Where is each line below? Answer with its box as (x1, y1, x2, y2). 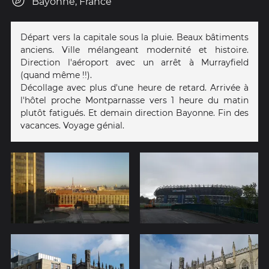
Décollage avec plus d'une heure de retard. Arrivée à (20, 82, 249, 93)
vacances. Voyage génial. (20, 119, 124, 131)
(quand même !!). (20, 69, 92, 80)
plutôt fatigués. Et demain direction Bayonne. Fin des (20, 107, 249, 118)
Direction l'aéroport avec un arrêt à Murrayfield (20, 56, 249, 68)
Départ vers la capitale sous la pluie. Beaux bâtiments (20, 31, 249, 43)
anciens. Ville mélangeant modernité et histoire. (20, 44, 249, 55)
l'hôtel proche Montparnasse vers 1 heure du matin (20, 94, 249, 106)
